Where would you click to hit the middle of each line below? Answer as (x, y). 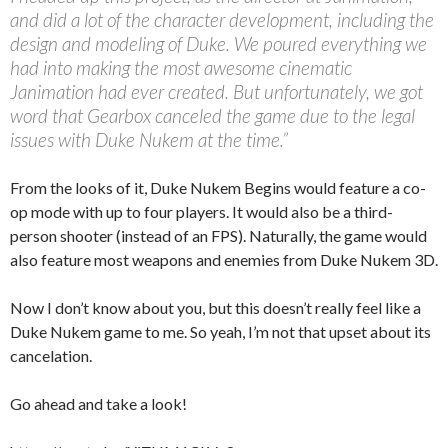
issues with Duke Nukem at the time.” (149, 139)
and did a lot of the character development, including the (222, 19)
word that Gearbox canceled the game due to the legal (212, 115)
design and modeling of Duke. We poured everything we (218, 43)
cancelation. (51, 355)
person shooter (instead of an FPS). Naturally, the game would (218, 235)
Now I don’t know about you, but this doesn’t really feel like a (215, 307)
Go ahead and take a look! (98, 403)
